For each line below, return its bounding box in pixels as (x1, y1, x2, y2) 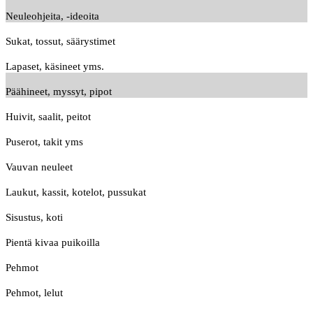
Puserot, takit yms (6, 136, 83, 148)
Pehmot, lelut (6, 287, 63, 299)
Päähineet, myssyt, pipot (6, 86, 112, 98)
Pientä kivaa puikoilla (6, 237, 100, 249)
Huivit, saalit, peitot (6, 111, 91, 123)
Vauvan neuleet (6, 161, 73, 173)
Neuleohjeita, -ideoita (6, 10, 99, 22)
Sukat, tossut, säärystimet (6, 36, 115, 48)
